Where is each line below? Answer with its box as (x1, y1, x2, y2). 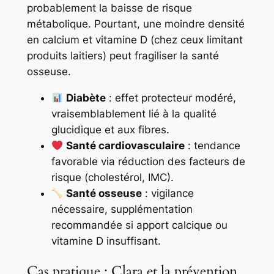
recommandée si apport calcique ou (51, 218, 228, 231)
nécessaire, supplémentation (51, 202, 193, 215)
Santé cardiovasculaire (65, 139, 185, 152)
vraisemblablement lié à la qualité (51, 107, 217, 120)
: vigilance (141, 187, 194, 199)
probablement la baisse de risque (26, 2, 192, 15)
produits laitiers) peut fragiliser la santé (26, 50, 219, 62)
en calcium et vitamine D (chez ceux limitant (26, 34, 243, 46)
